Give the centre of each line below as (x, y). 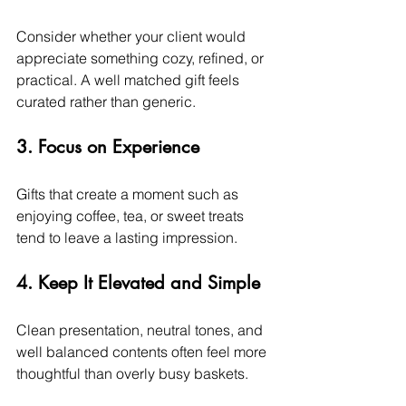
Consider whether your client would (133, 36)
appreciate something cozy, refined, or (142, 58)
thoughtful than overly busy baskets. (132, 373)
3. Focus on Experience (108, 146)
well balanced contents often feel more (143, 351)
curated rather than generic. (106, 101)
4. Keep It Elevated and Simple (138, 282)
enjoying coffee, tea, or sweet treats (132, 215)
